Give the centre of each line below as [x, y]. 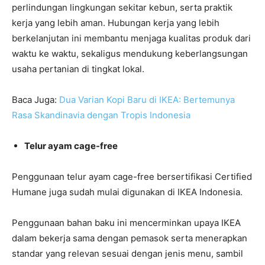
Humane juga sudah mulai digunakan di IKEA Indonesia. [128, 192]
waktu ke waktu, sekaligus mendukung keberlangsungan [130, 54]
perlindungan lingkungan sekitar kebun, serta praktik [122, 7]
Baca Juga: [35, 100]
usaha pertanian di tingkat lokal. [78, 69]
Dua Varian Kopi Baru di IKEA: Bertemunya [147, 100]
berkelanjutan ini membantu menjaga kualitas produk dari [131, 38]
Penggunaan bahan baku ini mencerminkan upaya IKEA [126, 223]
